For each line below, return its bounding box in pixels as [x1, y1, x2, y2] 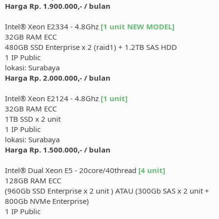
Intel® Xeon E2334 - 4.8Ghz [5, 22, 101, 32]
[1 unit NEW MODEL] [101, 22, 175, 32]
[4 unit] [138, 165, 165, 175]
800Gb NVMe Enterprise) [5, 196, 89, 206]
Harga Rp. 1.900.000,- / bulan [5, 1, 110, 11]
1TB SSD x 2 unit [5, 114, 61, 124]
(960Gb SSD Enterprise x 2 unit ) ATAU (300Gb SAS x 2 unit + [5, 186, 209, 196]
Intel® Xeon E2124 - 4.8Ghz [5, 93, 101, 104]
